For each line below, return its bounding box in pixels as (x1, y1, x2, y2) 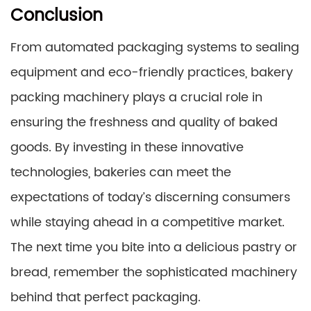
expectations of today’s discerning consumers (10, 187, 290, 208)
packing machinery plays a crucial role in (10, 87, 262, 108)
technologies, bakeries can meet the (10, 162, 231, 183)
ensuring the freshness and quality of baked (10, 112, 278, 133)
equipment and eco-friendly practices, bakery (10, 62, 293, 83)
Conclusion (10, 1, 103, 30)
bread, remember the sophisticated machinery (10, 262, 297, 283)
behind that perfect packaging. (10, 287, 201, 308)
